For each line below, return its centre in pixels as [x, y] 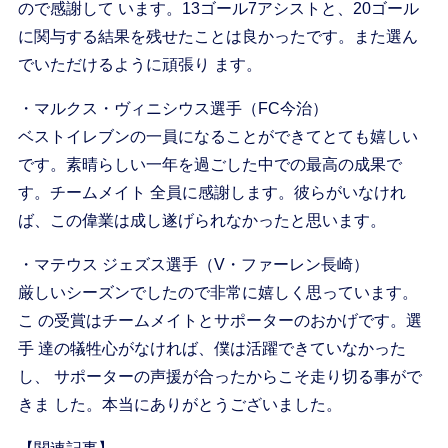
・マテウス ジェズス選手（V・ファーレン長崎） [193, 265]
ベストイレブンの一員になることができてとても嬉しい [217, 137]
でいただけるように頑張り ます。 [139, 65]
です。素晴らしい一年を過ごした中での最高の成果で [209, 165]
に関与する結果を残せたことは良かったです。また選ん [217, 37]
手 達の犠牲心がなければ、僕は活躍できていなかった [211, 349]
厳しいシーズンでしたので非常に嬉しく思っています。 [217, 293]
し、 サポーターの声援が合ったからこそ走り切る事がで [219, 377]
